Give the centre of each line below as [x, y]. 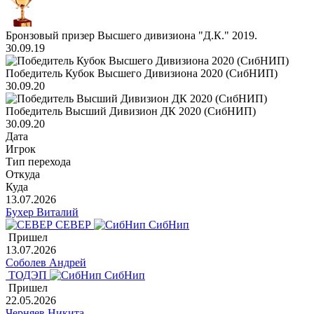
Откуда [23, 175]
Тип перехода [38, 162]
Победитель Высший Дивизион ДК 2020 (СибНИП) [131, 111]
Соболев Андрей [46, 263]
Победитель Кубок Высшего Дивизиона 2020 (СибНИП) [142, 74]
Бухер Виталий [42, 212]
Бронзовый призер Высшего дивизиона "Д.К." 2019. [131, 36]
